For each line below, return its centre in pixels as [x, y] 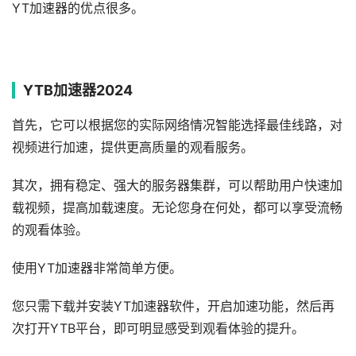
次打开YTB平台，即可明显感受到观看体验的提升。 [158, 329]
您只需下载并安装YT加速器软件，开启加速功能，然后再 [173, 306]
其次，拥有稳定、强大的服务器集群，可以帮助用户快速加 [177, 186]
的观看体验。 [50, 230]
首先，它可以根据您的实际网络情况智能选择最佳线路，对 [177, 125]
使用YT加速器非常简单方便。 [97, 268]
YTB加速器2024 [78, 90]
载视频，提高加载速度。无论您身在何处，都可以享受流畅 [177, 208]
